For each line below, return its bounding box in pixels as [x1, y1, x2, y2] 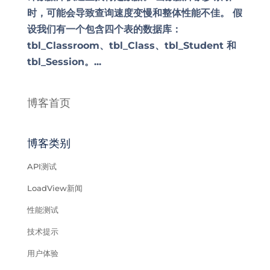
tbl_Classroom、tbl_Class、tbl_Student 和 [27, 40, 236, 51]
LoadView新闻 [27, 183, 83, 193]
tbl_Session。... [27, 56, 101, 67]
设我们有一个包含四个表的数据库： [27, 24, 181, 35]
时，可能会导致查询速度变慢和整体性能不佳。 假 [27, 7, 242, 19]
